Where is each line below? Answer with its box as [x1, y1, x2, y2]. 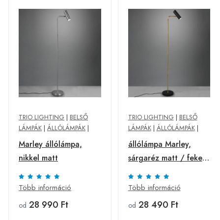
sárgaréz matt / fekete [128, 152, 210, 164]
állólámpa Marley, [128, 138, 191, 150]
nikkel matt [19, 152, 58, 164]
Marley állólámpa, [19, 138, 82, 150]
